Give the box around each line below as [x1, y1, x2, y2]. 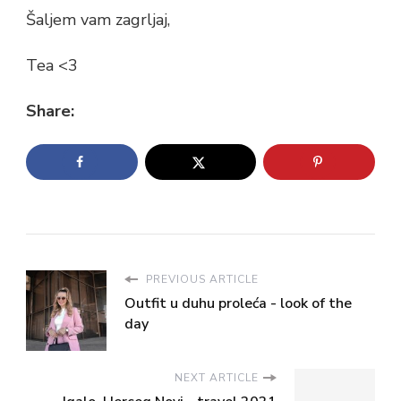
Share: [26, 99, 74, 122]
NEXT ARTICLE [175, 371, 259, 386]
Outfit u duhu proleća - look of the [124, 294, 352, 314]
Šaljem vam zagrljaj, [26, 8, 170, 30]
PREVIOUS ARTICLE [142, 272, 259, 287]
